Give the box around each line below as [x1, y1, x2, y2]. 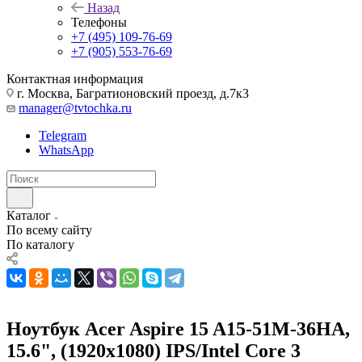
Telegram [39, 128, 86, 142]
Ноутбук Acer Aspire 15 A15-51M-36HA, [6, 318, 350, 339]
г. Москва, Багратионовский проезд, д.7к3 [14, 86, 249, 100]
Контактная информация [6, 71, 143, 86]
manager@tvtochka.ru [19, 100, 132, 115]
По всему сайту [6, 222, 92, 237]
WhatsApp [39, 142, 94, 157]
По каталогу [6, 237, 74, 251]
